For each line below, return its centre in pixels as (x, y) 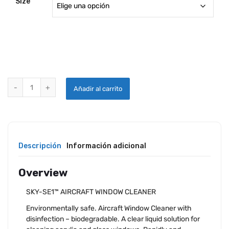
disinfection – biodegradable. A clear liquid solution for (113, 219)
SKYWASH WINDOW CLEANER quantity (69, 83)
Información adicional (106, 146)
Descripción (40, 146)
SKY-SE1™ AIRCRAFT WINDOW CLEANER (91, 192)
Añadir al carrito (98, 89)
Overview (43, 173)
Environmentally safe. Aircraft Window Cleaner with (109, 208)
